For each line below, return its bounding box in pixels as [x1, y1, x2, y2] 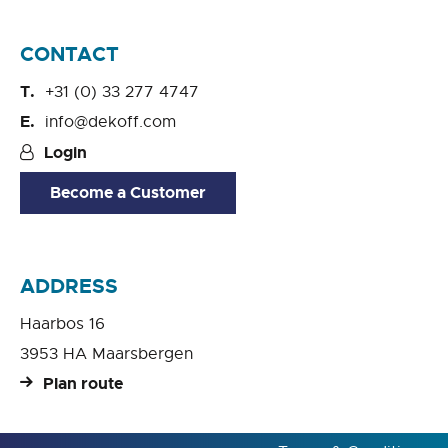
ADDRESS [20, 273, 118, 300]
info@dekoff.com [45, 112, 176, 133]
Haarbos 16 [20, 314, 105, 335]
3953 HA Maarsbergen [20, 344, 193, 365]
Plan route [43, 373, 123, 395]
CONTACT [20, 41, 119, 68]
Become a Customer [50, 182, 206, 204]
